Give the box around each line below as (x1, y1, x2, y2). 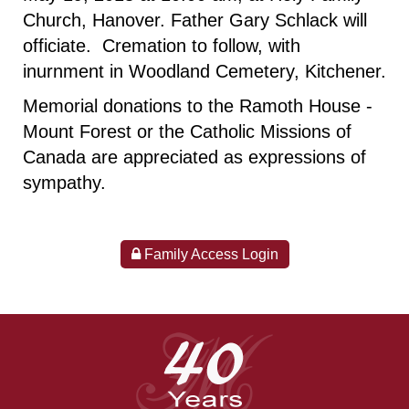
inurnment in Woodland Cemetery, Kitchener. (23, 61, 386, 81)
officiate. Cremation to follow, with (23, 36, 300, 56)
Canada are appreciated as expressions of (23, 147, 366, 167)
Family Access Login (140, 246, 278, 262)
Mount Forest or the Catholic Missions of (23, 121, 351, 142)
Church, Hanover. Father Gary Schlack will (23, 10, 367, 30)
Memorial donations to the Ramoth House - (23, 96, 372, 116)
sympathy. (23, 173, 111, 193)
